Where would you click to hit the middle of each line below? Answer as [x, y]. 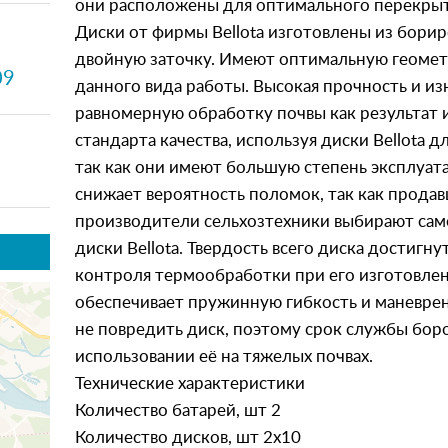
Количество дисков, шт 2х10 [188, 437]
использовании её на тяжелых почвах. [224, 356]
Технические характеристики [190, 383]
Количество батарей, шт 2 [178, 410]
